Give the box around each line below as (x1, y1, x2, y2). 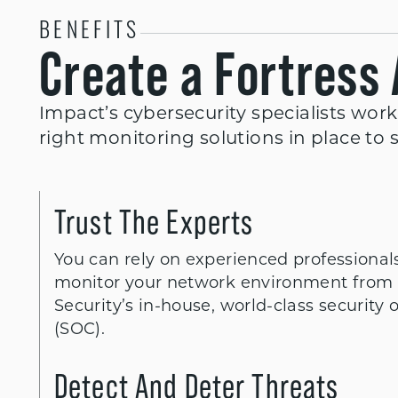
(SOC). (54, 322, 106, 338)
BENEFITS (39, 22, 140, 44)
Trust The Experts (54, 203, 254, 241)
